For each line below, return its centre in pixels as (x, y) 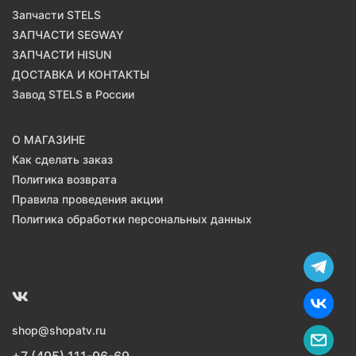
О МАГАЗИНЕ (48, 140)
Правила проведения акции (87, 199)
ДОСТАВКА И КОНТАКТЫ (81, 75)
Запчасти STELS (56, 15)
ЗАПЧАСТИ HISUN (62, 55)
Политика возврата (64, 180)
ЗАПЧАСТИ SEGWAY (68, 35)
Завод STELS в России (73, 95)
